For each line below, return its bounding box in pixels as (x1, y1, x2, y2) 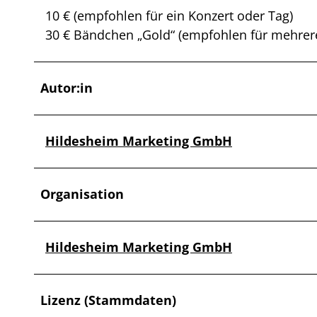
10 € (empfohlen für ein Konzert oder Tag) (45, 7, 293, 25)
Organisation (40, 185, 124, 203)
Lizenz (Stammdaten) (40, 292, 176, 309)
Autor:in (40, 79, 93, 97)
